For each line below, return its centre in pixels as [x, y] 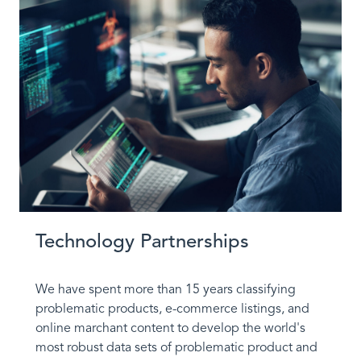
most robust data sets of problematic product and [176, 348]
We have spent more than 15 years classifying [166, 290]
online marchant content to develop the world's [170, 328]
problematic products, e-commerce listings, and [172, 309]
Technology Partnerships [142, 241]
